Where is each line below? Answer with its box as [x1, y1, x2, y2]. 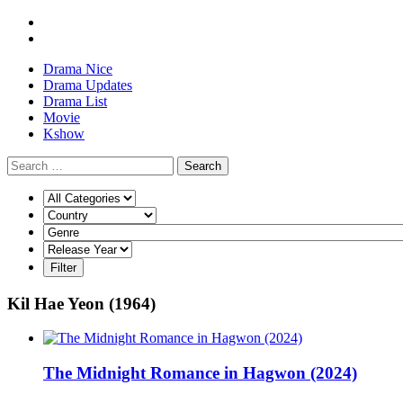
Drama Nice [43, 61, 112, 76]
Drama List [43, 94, 107, 109]
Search [184, 159, 221, 173]
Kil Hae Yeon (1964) [7, 293, 156, 313]
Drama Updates [43, 77, 132, 93]
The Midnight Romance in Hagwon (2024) [43, 363, 357, 383]
